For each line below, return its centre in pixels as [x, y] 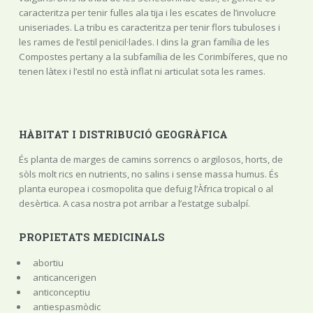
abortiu [48, 262]
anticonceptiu [61, 292]
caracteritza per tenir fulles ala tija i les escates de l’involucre [147, 12]
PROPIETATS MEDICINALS [92, 237]
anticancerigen [64, 277]
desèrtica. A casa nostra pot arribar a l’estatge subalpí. [134, 204]
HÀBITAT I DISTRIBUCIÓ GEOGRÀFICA [123, 134]
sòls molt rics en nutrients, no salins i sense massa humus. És [148, 174]
